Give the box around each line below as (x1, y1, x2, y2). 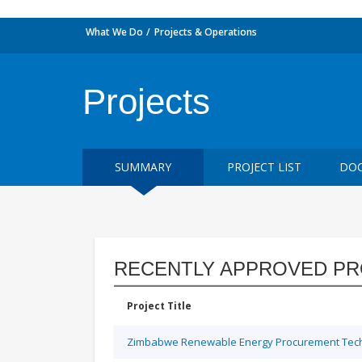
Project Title (127, 299, 192, 313)
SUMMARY (115, 159, 171, 175)
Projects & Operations (154, 25, 257, 39)
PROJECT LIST (227, 159, 301, 175)
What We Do (86, 25, 143, 39)
